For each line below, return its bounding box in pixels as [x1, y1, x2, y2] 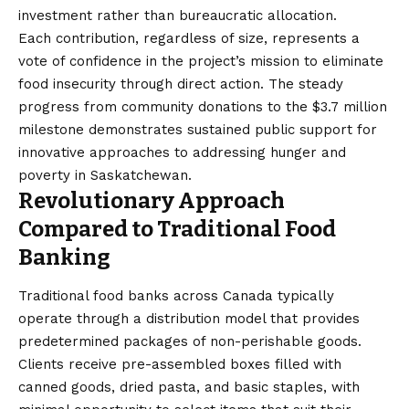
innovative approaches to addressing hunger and [18, 143, 346, 161]
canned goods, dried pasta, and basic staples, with [18, 379, 360, 396]
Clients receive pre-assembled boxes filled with [18, 356, 341, 373]
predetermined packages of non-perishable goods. [18, 333, 362, 351]
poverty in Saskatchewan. [18, 166, 192, 184]
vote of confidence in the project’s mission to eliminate [18, 52, 383, 69]
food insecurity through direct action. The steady [18, 75, 343, 92]
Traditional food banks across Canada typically [18, 288, 334, 305]
